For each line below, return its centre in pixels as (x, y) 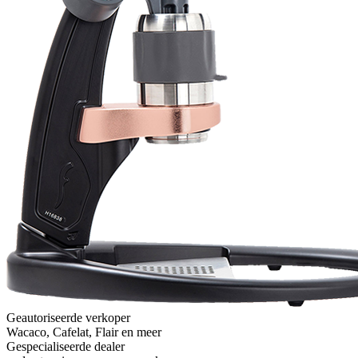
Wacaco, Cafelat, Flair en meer (84, 332)
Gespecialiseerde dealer (66, 347)
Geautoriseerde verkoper (68, 318)
